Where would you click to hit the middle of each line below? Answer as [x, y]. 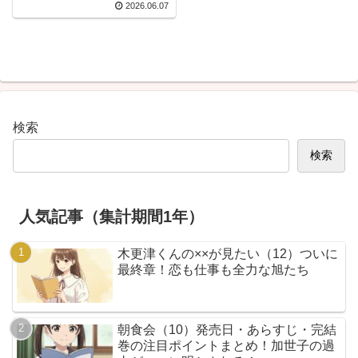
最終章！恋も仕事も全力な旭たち [214, 269]
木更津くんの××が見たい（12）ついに [228, 253]
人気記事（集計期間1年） [111, 216]
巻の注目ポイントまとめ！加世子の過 [227, 346]
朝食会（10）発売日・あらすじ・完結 [227, 330]
